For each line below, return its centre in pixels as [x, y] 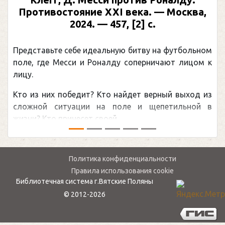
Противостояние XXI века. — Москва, [113, 12]
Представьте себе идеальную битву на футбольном [113, 50]
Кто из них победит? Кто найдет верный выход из [113, 94]
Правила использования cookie [123, 171]
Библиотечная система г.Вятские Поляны [84, 181]
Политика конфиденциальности [123, 159]
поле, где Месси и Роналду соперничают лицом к [113, 62]
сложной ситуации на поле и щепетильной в [113, 106]
